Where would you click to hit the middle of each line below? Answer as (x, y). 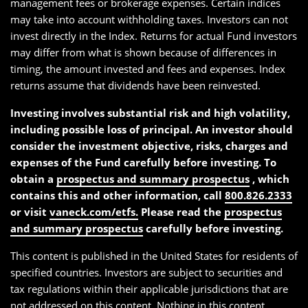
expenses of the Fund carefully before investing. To (143, 162)
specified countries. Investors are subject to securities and (146, 272)
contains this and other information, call (118, 195)
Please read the (181, 212)
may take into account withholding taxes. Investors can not (149, 19)
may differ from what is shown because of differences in (143, 52)
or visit (30, 212)
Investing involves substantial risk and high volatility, (150, 113)
